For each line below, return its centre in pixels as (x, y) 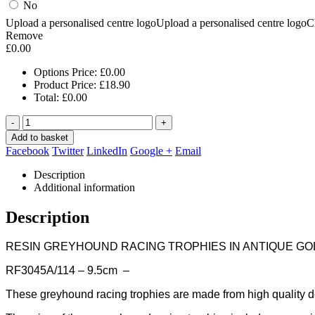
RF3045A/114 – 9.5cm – (67, 271)
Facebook (27, 150)
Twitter (68, 150)
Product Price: (66, 84)
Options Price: (67, 72)
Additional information (84, 187)
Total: (48, 97)
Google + (151, 150)
